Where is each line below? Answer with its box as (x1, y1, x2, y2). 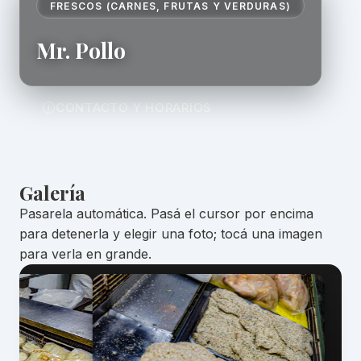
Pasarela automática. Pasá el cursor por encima (19, 205, 313, 222)
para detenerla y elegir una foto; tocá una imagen (19, 225, 322, 242)
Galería (19, 179, 85, 205)
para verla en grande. (19, 245, 151, 262)
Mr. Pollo (36, 35, 126, 64)
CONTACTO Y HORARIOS (55, 99, 212, 115)
